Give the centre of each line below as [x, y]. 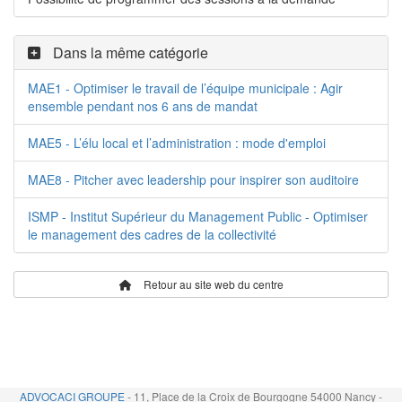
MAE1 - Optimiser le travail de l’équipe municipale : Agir [185, 87]
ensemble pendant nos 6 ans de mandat [143, 105]
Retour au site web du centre [212, 284]
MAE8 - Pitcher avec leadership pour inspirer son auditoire [193, 179]
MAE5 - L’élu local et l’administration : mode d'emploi [177, 142]
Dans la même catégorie [129, 52]
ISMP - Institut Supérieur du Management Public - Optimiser [198, 216]
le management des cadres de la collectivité [152, 234]
